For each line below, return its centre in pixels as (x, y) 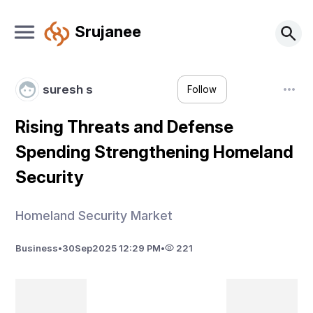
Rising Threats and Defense (125, 127)
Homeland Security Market (94, 215)
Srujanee (108, 31)
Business (37, 248)
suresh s (67, 89)
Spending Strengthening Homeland (155, 152)
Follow (202, 90)
